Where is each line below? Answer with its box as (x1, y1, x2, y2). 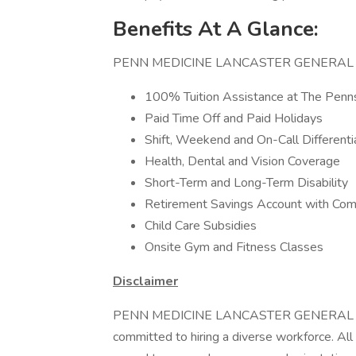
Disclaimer (113, 273, 178, 290)
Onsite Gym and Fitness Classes (145, 238, 323, 256)
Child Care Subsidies (145, 217, 257, 234)
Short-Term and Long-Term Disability (145, 174, 348, 192)
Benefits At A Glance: (113, 15, 319, 43)
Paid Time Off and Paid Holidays (145, 110, 323, 127)
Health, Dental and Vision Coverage (145, 153, 340, 170)
